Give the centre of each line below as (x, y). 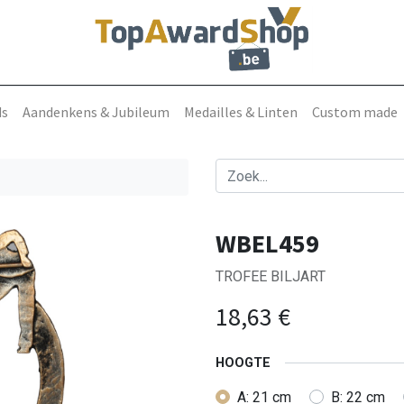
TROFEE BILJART (271, 277)
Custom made (354, 112)
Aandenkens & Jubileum (96, 112)
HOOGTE (243, 363)
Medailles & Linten (240, 112)
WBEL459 (267, 244)
